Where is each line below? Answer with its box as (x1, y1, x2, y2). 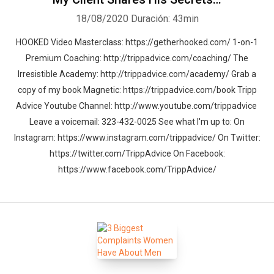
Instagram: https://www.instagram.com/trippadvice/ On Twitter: (13, 133, 261, 143)
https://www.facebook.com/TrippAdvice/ (57, 165, 217, 174)
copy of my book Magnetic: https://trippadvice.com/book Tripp (17, 85, 257, 95)
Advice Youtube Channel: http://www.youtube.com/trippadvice (15, 101, 259, 111)
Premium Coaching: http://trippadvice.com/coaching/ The (26, 53, 248, 63)
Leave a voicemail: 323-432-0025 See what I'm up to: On (29, 117, 245, 127)
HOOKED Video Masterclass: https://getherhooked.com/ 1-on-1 (16, 37, 258, 47)
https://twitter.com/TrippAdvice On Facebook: (49, 149, 225, 158)
